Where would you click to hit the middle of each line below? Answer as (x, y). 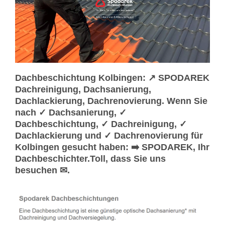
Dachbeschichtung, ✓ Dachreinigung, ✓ (101, 124)
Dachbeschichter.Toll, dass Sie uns (90, 158)
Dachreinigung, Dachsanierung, (83, 89)
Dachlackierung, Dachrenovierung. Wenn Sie (111, 101)
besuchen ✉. (42, 170)
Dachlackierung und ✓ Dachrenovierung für (109, 135)
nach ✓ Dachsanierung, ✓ (71, 112)
